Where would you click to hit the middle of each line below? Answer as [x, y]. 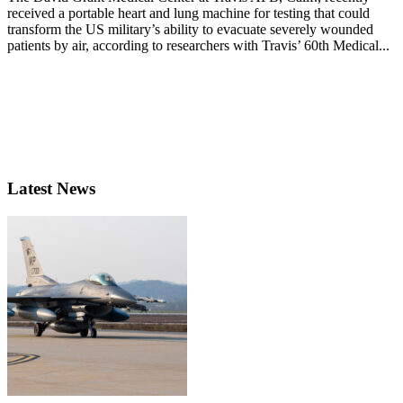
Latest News [51, 189]
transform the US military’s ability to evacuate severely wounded [190, 30]
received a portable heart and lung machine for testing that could [188, 13]
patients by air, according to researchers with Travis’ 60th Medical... [198, 46]
